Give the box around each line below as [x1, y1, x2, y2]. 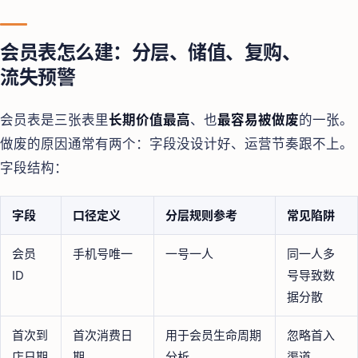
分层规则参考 [165, 207, 237, 223]
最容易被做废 [217, 111, 299, 128]
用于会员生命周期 [165, 327, 261, 343]
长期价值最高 [109, 111, 190, 128]
